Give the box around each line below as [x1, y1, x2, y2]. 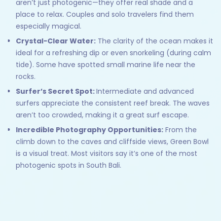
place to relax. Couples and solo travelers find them [16, 9, 194, 20]
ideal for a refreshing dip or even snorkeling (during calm [16, 48, 211, 58]
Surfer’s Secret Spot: [16, 86, 96, 97]
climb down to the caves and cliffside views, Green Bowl [16, 137, 209, 147]
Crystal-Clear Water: [16, 36, 96, 46]
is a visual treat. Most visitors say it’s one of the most [16, 148, 197, 159]
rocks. [16, 72, 36, 82]
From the [163, 125, 197, 135]
